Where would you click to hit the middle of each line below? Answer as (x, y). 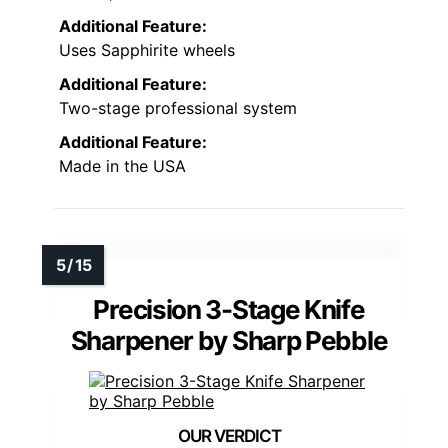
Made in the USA (122, 165)
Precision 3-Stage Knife (229, 309)
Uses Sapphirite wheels (147, 49)
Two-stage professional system (178, 107)
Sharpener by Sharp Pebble (229, 340)
